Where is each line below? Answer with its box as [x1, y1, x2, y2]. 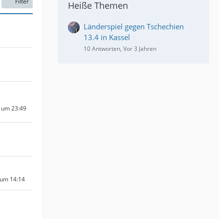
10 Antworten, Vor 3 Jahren [84, 44, 156, 53]
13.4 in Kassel [84, 32, 130, 42]
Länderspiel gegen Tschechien [84, 22, 184, 31]
